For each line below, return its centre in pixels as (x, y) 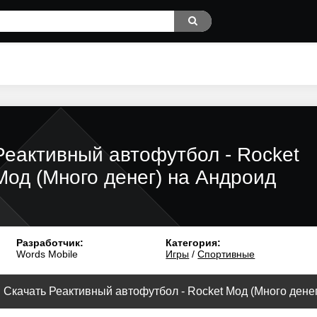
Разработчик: (50, 243)
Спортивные (226, 254)
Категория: (194, 243)
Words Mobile (47, 254)
